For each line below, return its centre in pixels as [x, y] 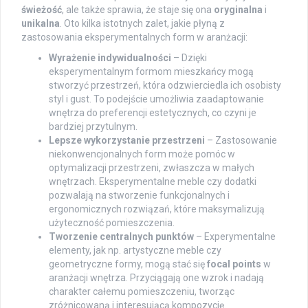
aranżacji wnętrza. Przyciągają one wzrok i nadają [156, 278]
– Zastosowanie [241, 141]
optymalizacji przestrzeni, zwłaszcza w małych [152, 168]
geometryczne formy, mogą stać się [128, 264]
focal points [234, 264]
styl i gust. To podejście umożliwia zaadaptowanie [156, 99]
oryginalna [238, 10]
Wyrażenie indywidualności [110, 58]
